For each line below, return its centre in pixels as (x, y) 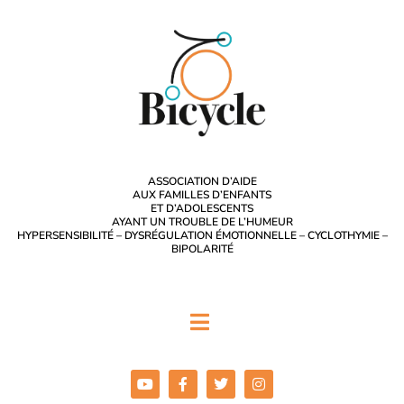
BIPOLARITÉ (202, 249)
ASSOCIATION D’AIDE (202, 182)
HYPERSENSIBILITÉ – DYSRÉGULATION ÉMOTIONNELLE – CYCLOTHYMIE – (202, 236)
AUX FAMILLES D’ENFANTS (202, 195)
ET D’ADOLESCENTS (202, 209)
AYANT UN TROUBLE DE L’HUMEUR (202, 222)
